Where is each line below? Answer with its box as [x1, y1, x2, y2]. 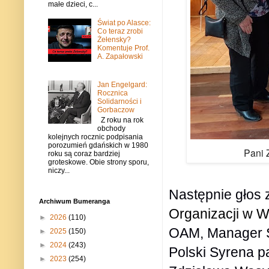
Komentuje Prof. [97, 44, 150, 53]
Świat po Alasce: [97, 19, 151, 28]
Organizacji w [169, 205, 253, 222]
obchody [97, 124, 125, 133]
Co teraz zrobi [97, 27, 143, 36]
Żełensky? [97, 35, 131, 44]
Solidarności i [97, 97, 142, 106]
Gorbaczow [97, 106, 134, 115]
